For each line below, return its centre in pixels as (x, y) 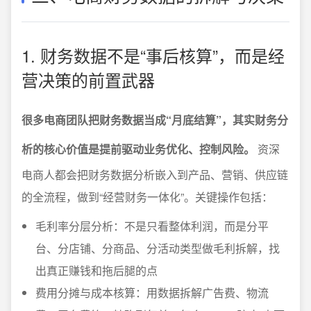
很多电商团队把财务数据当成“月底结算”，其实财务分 (155, 120)
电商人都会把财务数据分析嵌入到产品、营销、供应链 (155, 175)
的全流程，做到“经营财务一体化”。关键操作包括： (147, 197)
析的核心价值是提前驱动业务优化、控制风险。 (138, 149)
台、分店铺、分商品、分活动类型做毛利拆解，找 (158, 248)
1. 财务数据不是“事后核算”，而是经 (153, 55)
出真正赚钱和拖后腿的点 (96, 270)
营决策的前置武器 (88, 79)
